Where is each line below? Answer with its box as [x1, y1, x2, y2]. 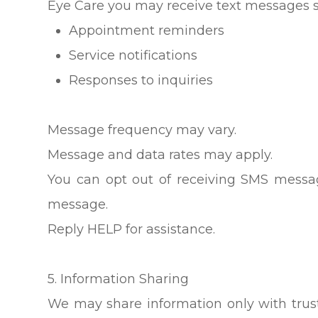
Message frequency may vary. [48, 121, 237, 138]
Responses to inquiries [69, 72, 214, 88]
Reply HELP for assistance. [48, 221, 216, 237]
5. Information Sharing [48, 270, 190, 287]
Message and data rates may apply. [48, 146, 273, 163]
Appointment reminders [69, 22, 225, 38]
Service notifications [69, 47, 198, 63]
